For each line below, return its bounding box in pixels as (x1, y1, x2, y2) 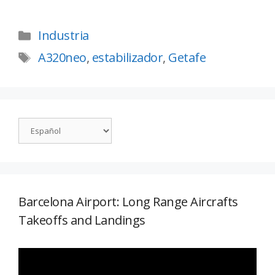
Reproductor (18, 249, 76, 264)
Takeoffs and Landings (18, 212, 145, 229)
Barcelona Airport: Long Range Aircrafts (18, 193, 238, 211)
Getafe (168, 49, 206, 66)
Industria (38, 27, 89, 44)
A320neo (38, 49, 87, 66)
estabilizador (91, 49, 163, 66)
